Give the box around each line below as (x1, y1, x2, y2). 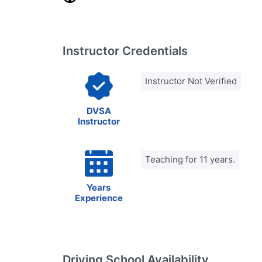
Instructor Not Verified (145, 75, 237, 87)
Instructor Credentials (63, 44, 188, 58)
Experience (74, 192, 123, 204)
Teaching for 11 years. (145, 154, 235, 165)
